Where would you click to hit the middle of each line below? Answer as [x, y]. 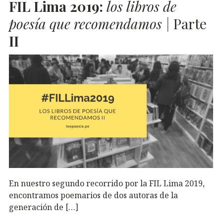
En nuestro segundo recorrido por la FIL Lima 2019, [107, 183]
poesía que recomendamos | [89, 23]
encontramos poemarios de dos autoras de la [93, 195]
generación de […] [44, 207]
